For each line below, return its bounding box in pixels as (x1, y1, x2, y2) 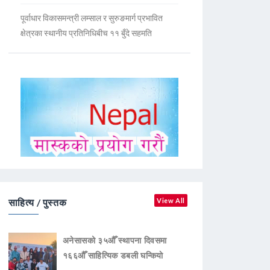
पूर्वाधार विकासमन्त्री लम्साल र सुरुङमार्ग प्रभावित (20, 13, 163, 23)
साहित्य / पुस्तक (8, 196, 67, 209)
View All (157, 196, 185, 205)
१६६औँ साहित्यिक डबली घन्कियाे (62, 250, 163, 261)
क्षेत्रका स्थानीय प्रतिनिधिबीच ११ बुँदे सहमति (20, 28, 152, 38)
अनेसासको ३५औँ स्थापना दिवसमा (62, 235, 168, 246)
